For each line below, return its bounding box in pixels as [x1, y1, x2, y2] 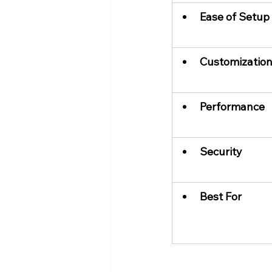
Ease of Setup [200, 10, 270, 24]
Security [200, 144, 242, 159]
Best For [200, 189, 242, 204]
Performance [200, 100, 265, 114]
